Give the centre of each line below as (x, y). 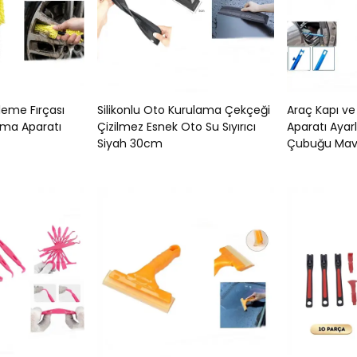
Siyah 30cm (130, 143)
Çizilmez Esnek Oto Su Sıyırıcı (177, 127)
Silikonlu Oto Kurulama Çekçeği (184, 110)
